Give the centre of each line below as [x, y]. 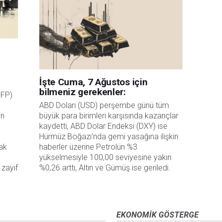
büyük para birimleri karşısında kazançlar [109, 116]
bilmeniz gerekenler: [83, 92]
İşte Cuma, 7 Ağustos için [93, 82]
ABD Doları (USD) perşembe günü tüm [104, 106]
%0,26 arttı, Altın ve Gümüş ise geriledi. [105, 168]
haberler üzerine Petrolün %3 [88, 147]
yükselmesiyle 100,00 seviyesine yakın [106, 158]
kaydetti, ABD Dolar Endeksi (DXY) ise [104, 126]
